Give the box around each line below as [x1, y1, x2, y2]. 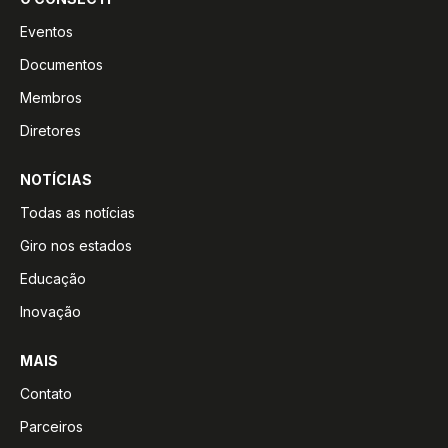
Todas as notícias [20, 204, 135, 222]
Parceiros [20, 418, 83, 436]
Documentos [20, 56, 103, 74]
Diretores [20, 122, 81, 140]
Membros [20, 89, 82, 107]
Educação [20, 270, 86, 288]
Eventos [20, 23, 73, 41]
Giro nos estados [20, 237, 132, 255]
